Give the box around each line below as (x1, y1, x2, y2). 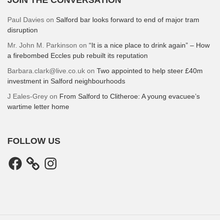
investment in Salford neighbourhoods (7, 77, 125, 85)
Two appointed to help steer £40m (97, 66, 203, 75)
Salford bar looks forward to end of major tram (56, 15, 199, 24)
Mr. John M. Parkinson (7, 41, 77, 49)
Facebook (7, 154, 38, 163)
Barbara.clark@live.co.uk (7, 66, 85, 75)
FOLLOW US (7, 136, 60, 146)
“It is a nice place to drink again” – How (89, 41, 210, 49)
